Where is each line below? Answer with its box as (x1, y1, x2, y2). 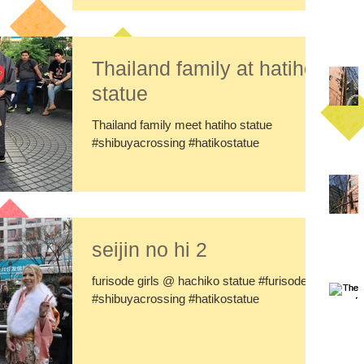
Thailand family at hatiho (92, 57, 315, 80)
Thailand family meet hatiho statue (92, 118, 272, 132)
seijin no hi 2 (92, 237, 207, 261)
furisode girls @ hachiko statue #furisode (92, 273, 307, 288)
